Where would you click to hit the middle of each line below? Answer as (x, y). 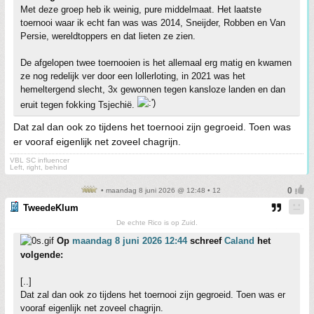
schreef (206, 241)
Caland (239, 241)
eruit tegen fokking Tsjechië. (79, 105)
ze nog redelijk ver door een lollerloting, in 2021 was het (133, 76)
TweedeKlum (51, 208)
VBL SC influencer (40, 161)
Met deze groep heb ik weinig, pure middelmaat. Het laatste (141, 10)
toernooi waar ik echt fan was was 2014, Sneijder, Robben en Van (153, 23)
